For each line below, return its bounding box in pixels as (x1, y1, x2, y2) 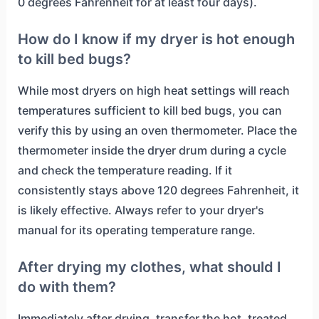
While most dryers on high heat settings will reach (17, 83, 290, 98)
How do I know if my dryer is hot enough (17, 31, 295, 48)
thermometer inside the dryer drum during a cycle (17, 143, 286, 158)
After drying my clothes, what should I (17, 258, 281, 276)
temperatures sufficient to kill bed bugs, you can (17, 103, 282, 118)
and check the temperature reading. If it (17, 163, 232, 178)
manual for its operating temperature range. (17, 223, 256, 238)
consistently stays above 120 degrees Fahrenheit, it (17, 183, 299, 198)
